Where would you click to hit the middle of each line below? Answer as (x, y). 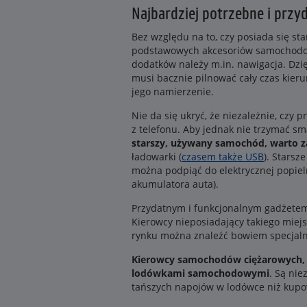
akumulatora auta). (175, 184)
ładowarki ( (157, 157)
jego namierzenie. (173, 91)
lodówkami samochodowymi (200, 273)
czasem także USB (223, 157)
